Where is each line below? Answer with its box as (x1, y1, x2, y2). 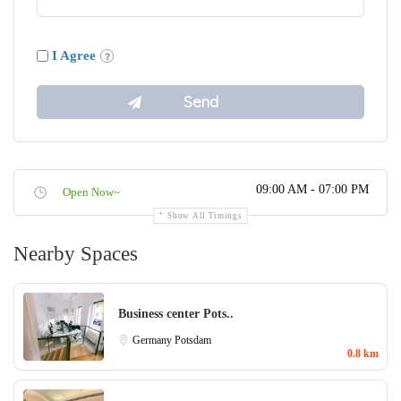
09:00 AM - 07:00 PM (256, 182, 369, 196)
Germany (132, 334, 175, 347)
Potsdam (175, 334, 211, 347)
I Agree (52, 47, 96, 63)
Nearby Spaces (13, 242, 138, 265)
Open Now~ (63, 184, 120, 199)
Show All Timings (167, 210, 243, 220)
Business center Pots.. (118, 307, 234, 321)
